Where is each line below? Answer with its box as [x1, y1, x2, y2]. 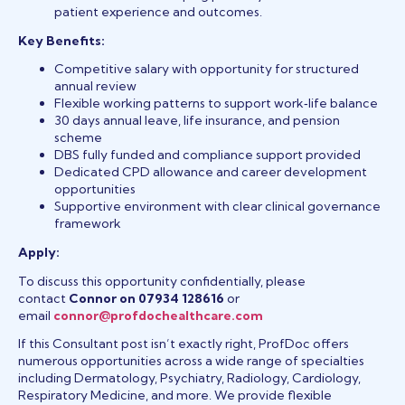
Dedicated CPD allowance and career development [54, 164, 367, 181]
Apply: [18, 243, 60, 260]
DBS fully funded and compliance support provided [54, 146, 361, 164]
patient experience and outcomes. [54, 4, 262, 21]
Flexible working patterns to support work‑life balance [54, 95, 378, 112]
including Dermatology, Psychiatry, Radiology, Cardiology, [18, 370, 361, 387]
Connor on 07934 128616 [69, 289, 224, 306]
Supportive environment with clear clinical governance [54, 198, 381, 215]
